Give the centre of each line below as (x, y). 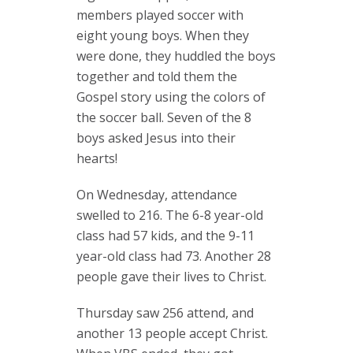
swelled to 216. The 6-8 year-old (170, 215)
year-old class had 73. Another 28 (174, 256)
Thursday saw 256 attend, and (165, 313)
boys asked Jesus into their (156, 138)
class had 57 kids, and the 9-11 (165, 236)
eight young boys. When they (163, 35)
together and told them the (157, 76)
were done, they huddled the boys (176, 56)
